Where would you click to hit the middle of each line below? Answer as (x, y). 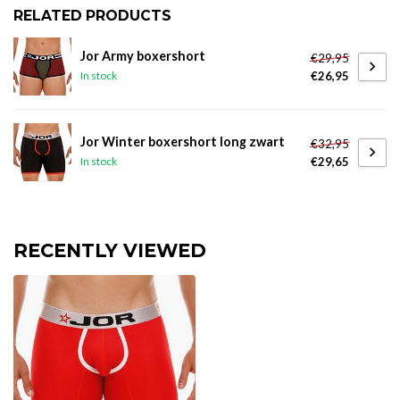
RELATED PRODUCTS (92, 16)
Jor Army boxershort (143, 56)
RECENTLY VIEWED (110, 250)
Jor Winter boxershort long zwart (183, 142)
